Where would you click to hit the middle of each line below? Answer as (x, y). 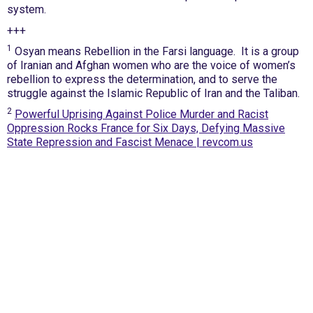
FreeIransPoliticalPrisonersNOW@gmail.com (94, 274)
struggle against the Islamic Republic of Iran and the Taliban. (153, 93)
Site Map (29, 297)
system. (27, 9)
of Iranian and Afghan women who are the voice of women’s (151, 65)
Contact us (34, 245)
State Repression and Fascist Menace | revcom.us (130, 142)
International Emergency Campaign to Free (79, 199)
